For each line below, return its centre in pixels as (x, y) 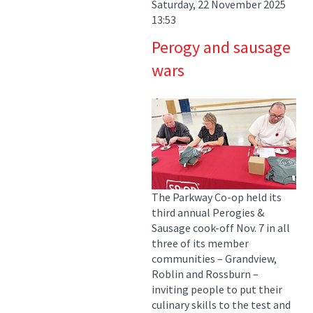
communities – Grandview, (214, 259)
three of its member (200, 243)
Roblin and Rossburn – (205, 274)
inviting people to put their (217, 290)
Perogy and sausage (221, 48)
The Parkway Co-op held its (217, 197)
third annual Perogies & (209, 213)
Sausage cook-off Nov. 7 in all (221, 228)
